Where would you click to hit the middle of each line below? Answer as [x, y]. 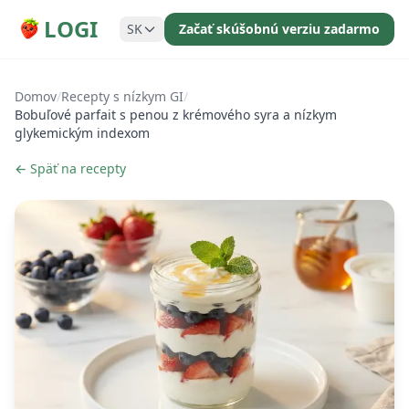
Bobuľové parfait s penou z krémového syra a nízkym [176, 115]
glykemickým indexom [82, 133]
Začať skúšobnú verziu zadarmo [279, 29]
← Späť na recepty [70, 168]
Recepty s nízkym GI [122, 96]
